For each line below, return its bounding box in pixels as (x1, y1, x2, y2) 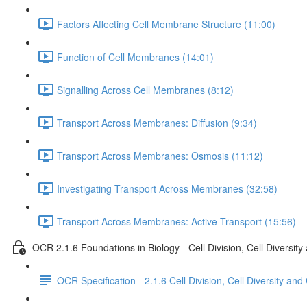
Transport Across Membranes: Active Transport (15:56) (57, 214, 296, 228)
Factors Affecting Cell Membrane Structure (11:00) (57, 16, 275, 31)
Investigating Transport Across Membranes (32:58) (57, 181, 278, 195)
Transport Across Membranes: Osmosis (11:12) (57, 148, 263, 162)
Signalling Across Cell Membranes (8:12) (57, 82, 234, 97)
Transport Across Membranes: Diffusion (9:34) (57, 115, 257, 130)
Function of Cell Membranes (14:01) (57, 49, 214, 64)
